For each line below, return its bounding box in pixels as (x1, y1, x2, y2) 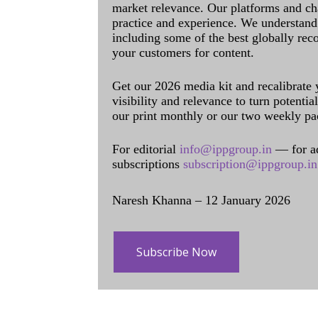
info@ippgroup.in (180, 142, 272, 156)
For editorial (112, 142, 180, 156)
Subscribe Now (136, 244, 216, 260)
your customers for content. (112, 45, 254, 60)
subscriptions (112, 157, 183, 171)
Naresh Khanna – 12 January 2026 (112, 193, 290, 207)
